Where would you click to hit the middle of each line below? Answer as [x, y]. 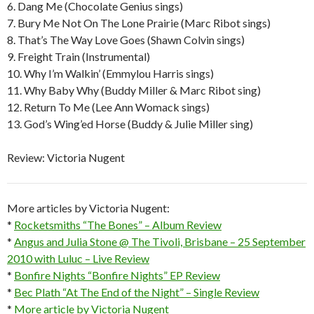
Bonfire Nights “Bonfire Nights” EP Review [117, 275]
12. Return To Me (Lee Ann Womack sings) [108, 107]
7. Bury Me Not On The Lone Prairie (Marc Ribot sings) [139, 22]
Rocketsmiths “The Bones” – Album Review [118, 224]
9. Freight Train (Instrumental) [78, 56]
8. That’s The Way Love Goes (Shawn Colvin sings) [126, 39]
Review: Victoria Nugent [66, 157]
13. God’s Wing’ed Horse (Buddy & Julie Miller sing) [130, 123]
